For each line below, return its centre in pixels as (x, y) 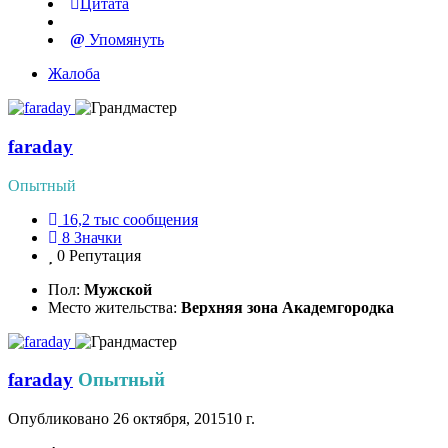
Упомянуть (124, 40)
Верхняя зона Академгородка (287, 307)
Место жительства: (114, 307)
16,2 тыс (90, 219)
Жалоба (74, 74)
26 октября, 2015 (169, 419)
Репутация (105, 255)
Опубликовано (60, 419)
